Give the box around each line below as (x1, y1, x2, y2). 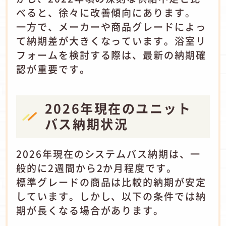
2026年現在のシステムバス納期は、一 (16, 147, 201, 161)
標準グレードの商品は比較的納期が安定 (16, 175, 206, 190)
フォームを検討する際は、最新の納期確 (16, 48, 206, 63)
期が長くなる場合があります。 (16, 203, 164, 218)
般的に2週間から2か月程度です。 (16, 161, 177, 176)
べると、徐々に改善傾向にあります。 (16, 6, 196, 20)
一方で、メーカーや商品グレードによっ (16, 20, 206, 34)
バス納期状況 (44, 114, 129, 133)
